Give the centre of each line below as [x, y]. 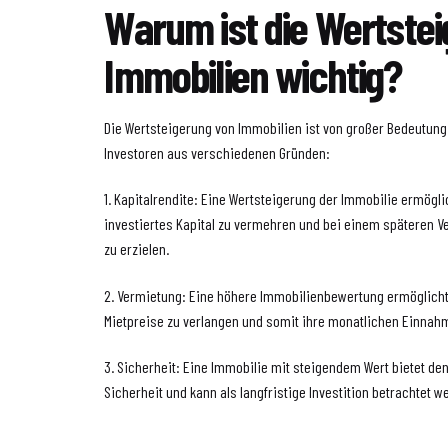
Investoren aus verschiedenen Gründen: [217, 152]
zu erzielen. [137, 249]
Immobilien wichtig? [253, 74]
